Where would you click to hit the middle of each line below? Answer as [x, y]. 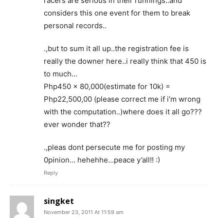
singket [59, 201]
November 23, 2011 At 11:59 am [84, 212]
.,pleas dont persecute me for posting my [114, 147]
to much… [61, 73]
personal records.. [75, 25]
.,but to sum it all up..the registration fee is [116, 48]
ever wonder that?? [77, 124]
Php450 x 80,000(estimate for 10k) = [107, 86]
